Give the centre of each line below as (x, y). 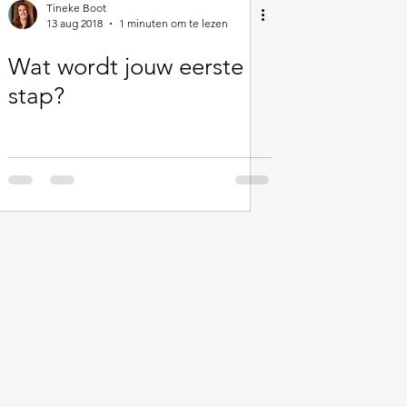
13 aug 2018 (74, 23)
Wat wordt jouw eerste (126, 67)
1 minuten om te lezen (174, 23)
